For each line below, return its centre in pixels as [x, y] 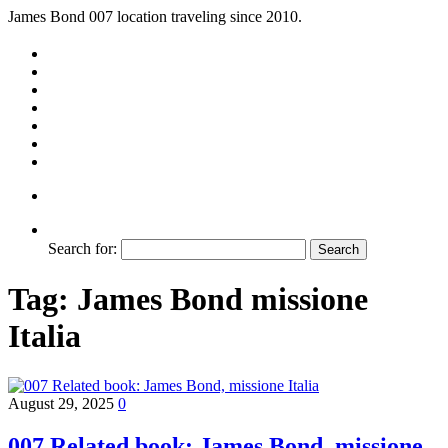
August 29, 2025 [63, 403]
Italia [44, 336]
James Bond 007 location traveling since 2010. [155, 16]
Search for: [82, 248]
